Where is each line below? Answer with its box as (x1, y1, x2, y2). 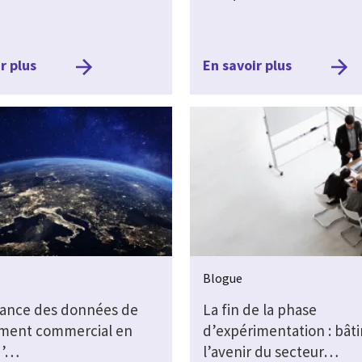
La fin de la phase (202, 299, 317, 319)
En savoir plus (202, 56, 292, 74)
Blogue (202, 269, 242, 286)
